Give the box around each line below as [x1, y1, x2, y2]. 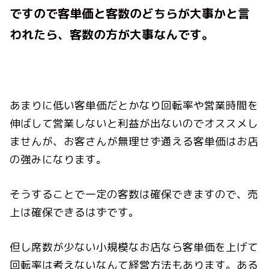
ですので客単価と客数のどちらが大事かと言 [10, 4, 250, 22]
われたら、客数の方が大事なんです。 [10, 25, 214, 43]
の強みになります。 [10, 151, 107, 167]
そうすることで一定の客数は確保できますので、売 [10, 187, 259, 202]
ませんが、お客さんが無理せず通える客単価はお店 [10, 133, 259, 149]
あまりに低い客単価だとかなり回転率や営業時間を [10, 97, 259, 113]
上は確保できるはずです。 [10, 205, 140, 220]
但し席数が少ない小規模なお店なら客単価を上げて [10, 240, 259, 255]
